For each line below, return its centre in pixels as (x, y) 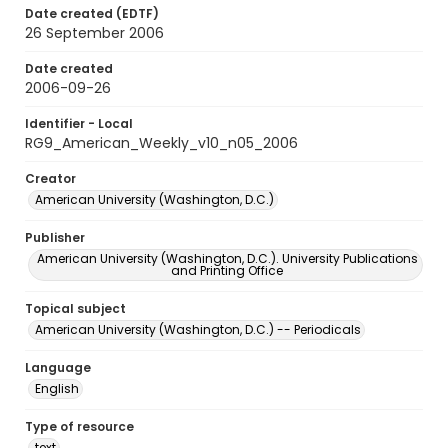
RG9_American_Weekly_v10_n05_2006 (161, 143)
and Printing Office (227, 270)
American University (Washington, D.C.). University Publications (227, 258)
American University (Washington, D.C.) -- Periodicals (198, 329)
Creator (50, 178)
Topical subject (75, 308)
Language (58, 367)
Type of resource (79, 426)
